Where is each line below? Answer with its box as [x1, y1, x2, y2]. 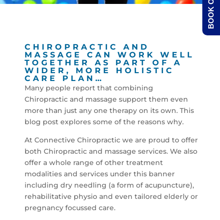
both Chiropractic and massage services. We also [24, 147, 197, 156]
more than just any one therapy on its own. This [24, 106, 194, 115]
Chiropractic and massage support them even [24, 95, 188, 104]
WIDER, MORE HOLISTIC [24, 66, 174, 75]
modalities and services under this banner [24, 169, 175, 178]
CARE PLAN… [24, 74, 104, 83]
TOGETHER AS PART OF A [24, 58, 182, 67]
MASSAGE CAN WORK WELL [24, 50, 194, 59]
